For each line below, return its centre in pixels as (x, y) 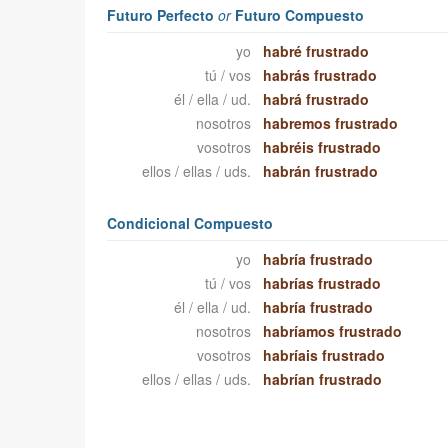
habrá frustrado (316, 99)
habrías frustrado (322, 283)
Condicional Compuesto (189, 223)
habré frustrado (316, 51)
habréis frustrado (322, 147)
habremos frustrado (331, 123)
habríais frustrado (324, 355)
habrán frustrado (321, 171)
